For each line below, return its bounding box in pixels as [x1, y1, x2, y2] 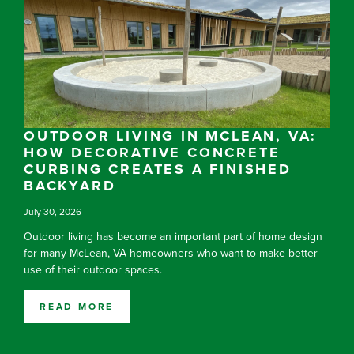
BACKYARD [24, 175, 116, 196]
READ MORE [40, 299, 115, 314]
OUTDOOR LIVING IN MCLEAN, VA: [24, 126, 318, 146]
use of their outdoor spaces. [24, 262, 162, 278]
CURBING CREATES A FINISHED [24, 159, 292, 179]
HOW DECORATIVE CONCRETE [24, 142, 281, 163]
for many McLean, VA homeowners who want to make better [24, 245, 318, 262]
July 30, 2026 [24, 205, 81, 219]
